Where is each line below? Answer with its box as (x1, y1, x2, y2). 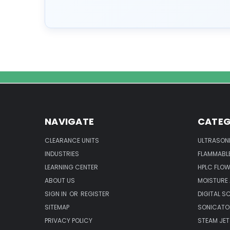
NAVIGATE (45, 115, 94, 128)
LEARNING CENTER (45, 163, 98, 172)
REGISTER (81, 189, 109, 199)
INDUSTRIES (45, 149, 79, 159)
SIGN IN (45, 189, 68, 199)
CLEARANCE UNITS (45, 136, 99, 145)
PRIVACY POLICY (45, 216, 92, 225)
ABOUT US (45, 176, 75, 185)
